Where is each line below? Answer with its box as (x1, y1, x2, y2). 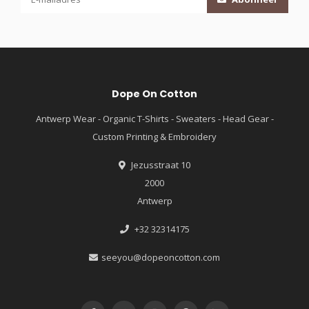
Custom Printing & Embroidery (92, 130, 217, 143)
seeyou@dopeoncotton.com (101, 251, 220, 264)
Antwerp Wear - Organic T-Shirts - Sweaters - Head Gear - (35, 112, 274, 126)
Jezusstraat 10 (129, 159, 190, 172)
